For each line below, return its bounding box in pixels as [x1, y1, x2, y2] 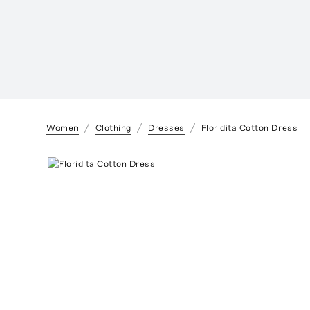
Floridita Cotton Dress [201, 122, 298, 133]
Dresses [147, 122, 185, 133]
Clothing [95, 122, 131, 133]
